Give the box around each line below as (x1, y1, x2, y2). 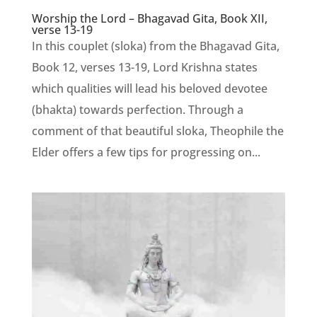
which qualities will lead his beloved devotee (31, 81, 267, 97)
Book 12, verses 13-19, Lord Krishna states (31, 59, 258, 76)
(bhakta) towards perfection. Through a (31, 102, 243, 118)
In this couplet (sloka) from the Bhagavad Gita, (31, 38, 279, 54)
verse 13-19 (31, 22, 93, 38)
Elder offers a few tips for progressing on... (31, 144, 260, 161)
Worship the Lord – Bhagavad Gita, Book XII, (31, 11, 267, 27)
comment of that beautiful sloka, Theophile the (31, 123, 284, 139)
